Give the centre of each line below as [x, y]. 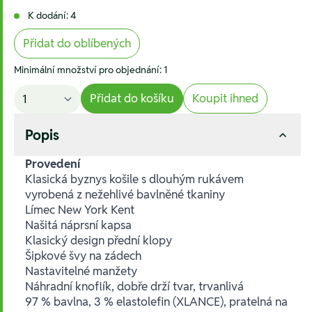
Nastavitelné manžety [81, 271]
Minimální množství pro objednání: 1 [91, 69]
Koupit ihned [225, 98]
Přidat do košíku [132, 98]
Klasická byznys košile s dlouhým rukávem [134, 179]
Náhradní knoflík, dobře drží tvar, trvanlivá [134, 286]
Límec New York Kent [80, 209]
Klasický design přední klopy [99, 240]
